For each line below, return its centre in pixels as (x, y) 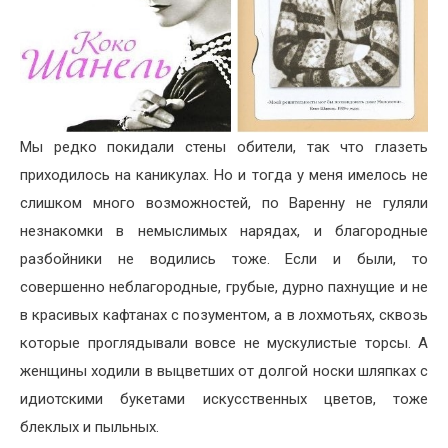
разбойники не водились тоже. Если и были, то (224, 259)
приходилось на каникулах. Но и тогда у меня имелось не (224, 175)
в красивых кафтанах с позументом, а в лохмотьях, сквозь (224, 315)
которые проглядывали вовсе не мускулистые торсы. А (224, 343)
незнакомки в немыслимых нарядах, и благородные (224, 231)
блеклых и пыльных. (89, 427)
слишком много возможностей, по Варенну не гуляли (224, 203)
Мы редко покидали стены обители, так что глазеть (224, 147)
